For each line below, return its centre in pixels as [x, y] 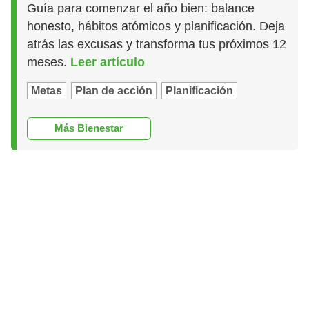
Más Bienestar [89, 128]
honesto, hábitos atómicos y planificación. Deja [156, 26]
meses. [49, 62]
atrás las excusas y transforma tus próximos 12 [157, 44]
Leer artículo [108, 62]
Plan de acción [114, 90]
